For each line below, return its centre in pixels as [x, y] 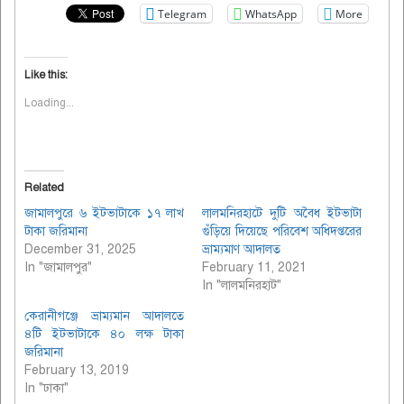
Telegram [182, 14]
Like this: [46, 75]
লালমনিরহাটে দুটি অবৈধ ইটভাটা [282, 214]
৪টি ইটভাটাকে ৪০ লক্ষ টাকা [105, 335]
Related [44, 188]
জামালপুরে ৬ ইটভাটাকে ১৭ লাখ [105, 214]
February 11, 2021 [254, 268]
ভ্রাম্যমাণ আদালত [241, 250]
